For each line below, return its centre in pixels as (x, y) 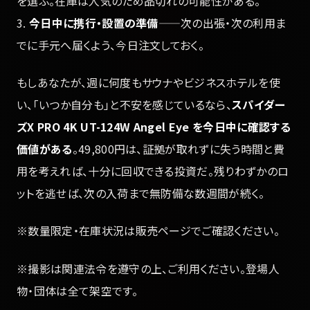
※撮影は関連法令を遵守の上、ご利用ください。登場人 (148, 268)
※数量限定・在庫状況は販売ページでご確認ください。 (148, 231)
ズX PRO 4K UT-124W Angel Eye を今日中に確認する (154, 127)
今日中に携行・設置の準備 (93, 22)
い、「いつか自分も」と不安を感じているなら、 (125, 105)
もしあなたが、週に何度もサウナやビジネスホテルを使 (149, 83)
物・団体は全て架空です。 (77, 290)
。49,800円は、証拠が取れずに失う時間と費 (178, 149)
